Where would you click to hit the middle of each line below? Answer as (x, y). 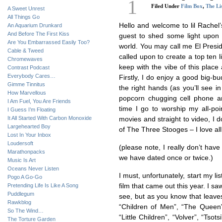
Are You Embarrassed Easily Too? (49, 42)
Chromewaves (25, 59)
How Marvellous (27, 93)
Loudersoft (20, 143)
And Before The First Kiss (38, 34)
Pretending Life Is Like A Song (43, 185)
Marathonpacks (26, 152)
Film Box (192, 6)
